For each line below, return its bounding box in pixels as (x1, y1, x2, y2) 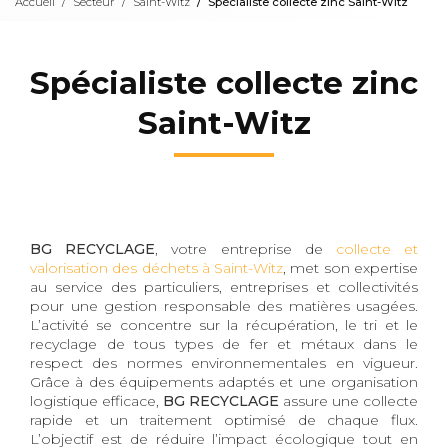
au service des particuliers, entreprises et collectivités (30, 277, 418, 296)
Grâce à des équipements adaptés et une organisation (30, 372, 418, 391)
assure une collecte (279, 391, 418, 410)
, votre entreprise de (155, 239, 336, 258)
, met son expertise (283, 258, 419, 277)
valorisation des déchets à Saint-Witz (30, 258, 284, 277)
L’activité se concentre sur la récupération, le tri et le (30, 315, 418, 334)
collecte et (335, 239, 419, 258)
